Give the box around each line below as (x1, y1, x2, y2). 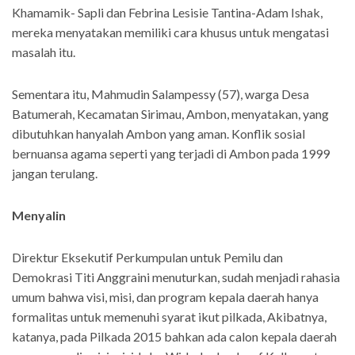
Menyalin (12, 208, 66, 223)
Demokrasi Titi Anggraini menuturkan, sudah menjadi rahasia (12, 269, 340, 285)
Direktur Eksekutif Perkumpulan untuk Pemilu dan (12, 250, 283, 265)
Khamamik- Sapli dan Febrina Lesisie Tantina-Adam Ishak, (12, 5, 323, 21)
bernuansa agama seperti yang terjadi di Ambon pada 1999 (12, 146, 330, 162)
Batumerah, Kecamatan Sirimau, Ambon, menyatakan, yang (12, 106, 329, 122)
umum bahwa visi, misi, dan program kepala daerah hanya (12, 289, 319, 305)
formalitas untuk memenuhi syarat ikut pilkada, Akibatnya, (12, 309, 326, 325)
